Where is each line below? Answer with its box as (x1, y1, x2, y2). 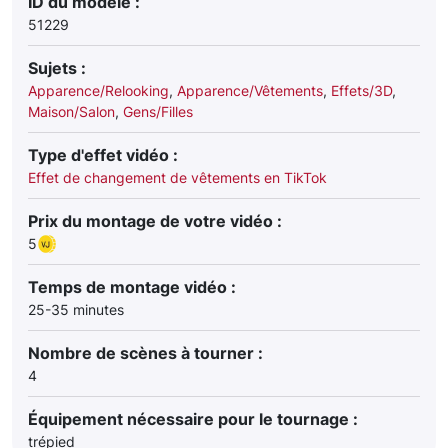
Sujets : (28, 58, 86, 78)
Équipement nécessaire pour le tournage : (28, 409, 358, 429)
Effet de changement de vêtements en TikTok (28, 169, 327, 186)
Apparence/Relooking (28, 82, 169, 99)
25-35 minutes (28, 301, 124, 318)
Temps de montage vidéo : (28, 277, 236, 297)
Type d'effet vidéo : (28, 145, 178, 165)
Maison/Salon (28, 103, 115, 120)
